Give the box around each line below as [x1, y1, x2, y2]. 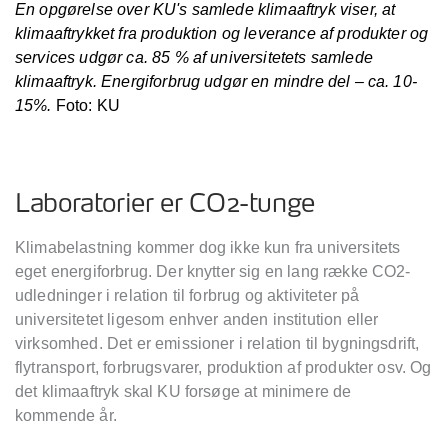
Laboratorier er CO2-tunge [15, 185, 316, 223]
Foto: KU [55, 96, 121, 114]
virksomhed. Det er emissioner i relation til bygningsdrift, [15, 334, 420, 352]
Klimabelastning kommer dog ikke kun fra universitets [15, 238, 401, 256]
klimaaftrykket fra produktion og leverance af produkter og [15, 24, 429, 42]
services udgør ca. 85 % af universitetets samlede [15, 48, 373, 66]
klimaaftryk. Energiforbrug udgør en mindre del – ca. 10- [15, 72, 417, 90]
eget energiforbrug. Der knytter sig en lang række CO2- [15, 262, 411, 280]
